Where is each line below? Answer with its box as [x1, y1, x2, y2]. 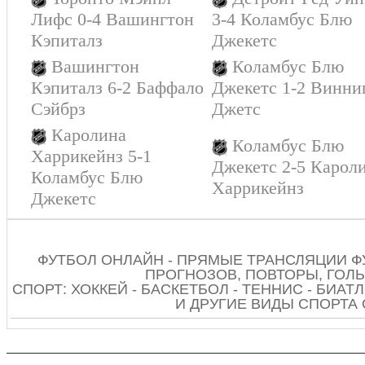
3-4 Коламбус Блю [212, 9, 352, 29]
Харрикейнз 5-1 [31, 146, 152, 166]
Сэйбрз [31, 99, 86, 119]
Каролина [51, 125, 127, 145]
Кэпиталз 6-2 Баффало [31, 77, 204, 98]
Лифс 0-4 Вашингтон [31, 9, 194, 29]
